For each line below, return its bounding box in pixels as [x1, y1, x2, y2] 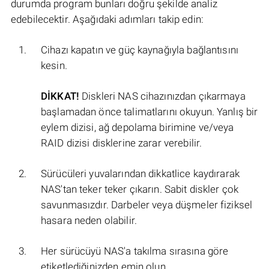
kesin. [41, 59, 67, 72]
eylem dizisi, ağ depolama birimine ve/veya [41, 121, 234, 134]
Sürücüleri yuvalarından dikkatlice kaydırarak [41, 168, 240, 180]
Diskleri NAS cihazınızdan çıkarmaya [79, 90, 246, 103]
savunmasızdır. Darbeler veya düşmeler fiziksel [41, 199, 253, 211]
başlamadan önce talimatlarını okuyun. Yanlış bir [41, 106, 258, 118]
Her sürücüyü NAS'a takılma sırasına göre [41, 245, 229, 258]
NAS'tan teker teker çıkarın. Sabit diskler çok [41, 183, 239, 196]
